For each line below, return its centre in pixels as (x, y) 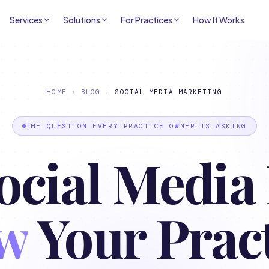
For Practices (147, 20)
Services (26, 20)
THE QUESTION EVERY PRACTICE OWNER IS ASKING (136, 126)
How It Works (219, 20)
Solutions (82, 20)
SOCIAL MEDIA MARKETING (168, 92)
